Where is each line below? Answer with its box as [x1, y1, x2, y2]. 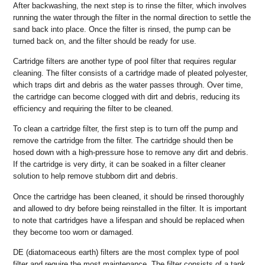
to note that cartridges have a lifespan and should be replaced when [13, 215, 245, 225]
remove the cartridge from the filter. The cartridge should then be [13, 136, 234, 146]
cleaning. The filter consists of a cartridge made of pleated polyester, [13, 68, 248, 77]
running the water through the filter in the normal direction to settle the [13, 12, 251, 22]
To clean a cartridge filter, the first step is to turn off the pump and [13, 124, 238, 134]
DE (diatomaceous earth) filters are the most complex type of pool [13, 248, 240, 257]
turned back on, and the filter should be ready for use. [13, 36, 197, 46]
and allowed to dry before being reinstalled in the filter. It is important [13, 203, 247, 213]
